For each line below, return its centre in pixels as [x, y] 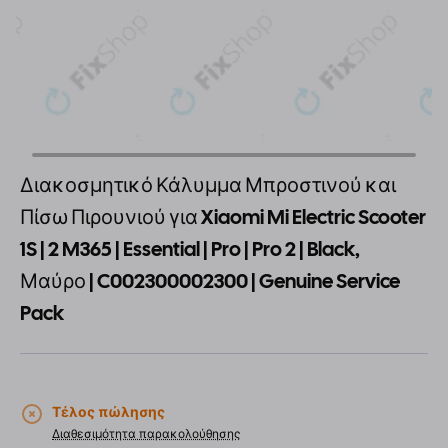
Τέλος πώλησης [108, 412]
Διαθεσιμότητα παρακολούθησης [146, 434]
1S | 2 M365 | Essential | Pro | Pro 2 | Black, [190, 249]
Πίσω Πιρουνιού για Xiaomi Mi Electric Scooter [223, 217]
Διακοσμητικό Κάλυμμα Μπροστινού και [208, 185]
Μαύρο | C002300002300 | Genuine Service [210, 281]
